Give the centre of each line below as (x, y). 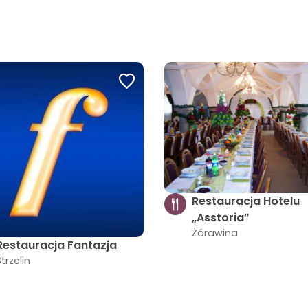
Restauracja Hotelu (245, 201)
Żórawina (214, 233)
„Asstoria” (220, 218)
